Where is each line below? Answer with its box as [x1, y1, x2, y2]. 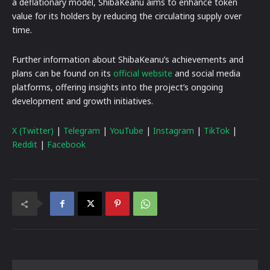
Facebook [47, 139, 86, 151]
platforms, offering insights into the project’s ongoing [12, 81, 223, 93]
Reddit [12, 139, 37, 151]
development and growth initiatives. [12, 95, 153, 107]
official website [113, 67, 172, 80]
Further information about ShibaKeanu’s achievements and [12, 54, 243, 66]
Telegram [63, 125, 100, 137]
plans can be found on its [12, 67, 113, 80]
